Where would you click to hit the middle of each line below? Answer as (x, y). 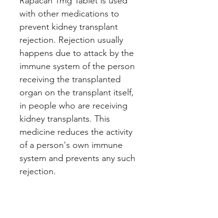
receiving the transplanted (70, 80)
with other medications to (69, 14)
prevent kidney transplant (69, 27)
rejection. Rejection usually (71, 40)
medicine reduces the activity (76, 132)
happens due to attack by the (77, 53)
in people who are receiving (73, 106)
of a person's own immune (71, 145)
